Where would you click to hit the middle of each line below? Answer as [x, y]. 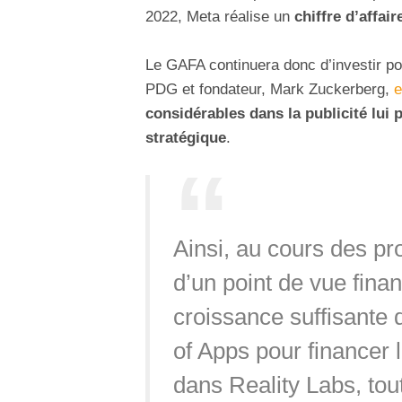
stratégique [186, 138]
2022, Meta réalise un [220, 17]
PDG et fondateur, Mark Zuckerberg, [270, 90]
